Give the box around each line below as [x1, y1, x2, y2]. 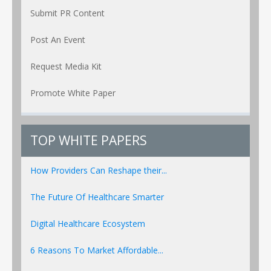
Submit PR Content [30, 7, 105, 19]
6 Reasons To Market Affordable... [30, 244, 163, 256]
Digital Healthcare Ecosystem [30, 217, 145, 229]
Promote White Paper [30, 87, 116, 99]
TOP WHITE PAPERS [30, 131, 147, 149]
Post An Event [30, 33, 85, 45]
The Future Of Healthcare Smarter [30, 191, 164, 203]
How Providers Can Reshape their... [30, 164, 167, 176]
